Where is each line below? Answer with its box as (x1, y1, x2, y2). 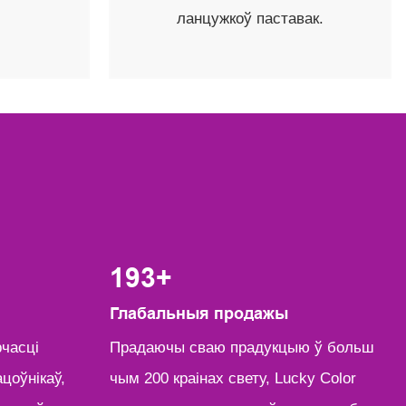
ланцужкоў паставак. (177, 10, 324, 28)
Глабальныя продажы (109, 304, 288, 324)
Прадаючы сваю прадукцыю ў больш (109, 338, 374, 356)
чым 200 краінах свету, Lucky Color (109, 369, 356, 387)
